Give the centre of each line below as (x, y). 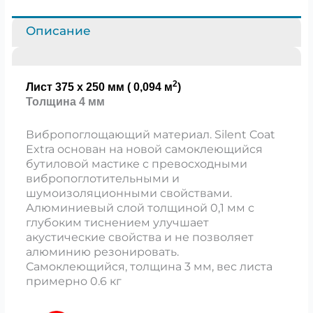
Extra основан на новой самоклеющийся (144, 149)
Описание (59, 31)
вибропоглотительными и (102, 178)
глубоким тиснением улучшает (117, 222)
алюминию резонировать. (102, 252)
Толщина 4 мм (65, 102)
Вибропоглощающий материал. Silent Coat (150, 134)
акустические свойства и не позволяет (139, 237)
